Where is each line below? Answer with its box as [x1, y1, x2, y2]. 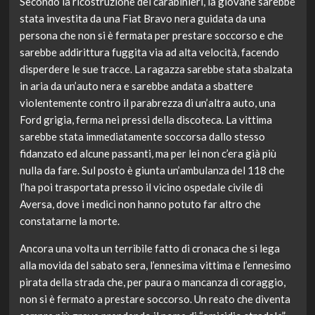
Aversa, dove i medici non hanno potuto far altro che [19, 198, 261, 211]
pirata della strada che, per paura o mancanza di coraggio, [19, 276, 285, 289]
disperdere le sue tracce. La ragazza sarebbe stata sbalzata [19, 63, 292, 76]
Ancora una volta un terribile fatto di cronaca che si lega [19, 242, 280, 255]
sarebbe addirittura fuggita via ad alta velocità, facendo [19, 46, 279, 59]
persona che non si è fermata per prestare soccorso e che [19, 29, 283, 42]
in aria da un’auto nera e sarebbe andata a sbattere [19, 79, 253, 93]
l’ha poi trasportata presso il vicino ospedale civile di [19, 181, 263, 194]
